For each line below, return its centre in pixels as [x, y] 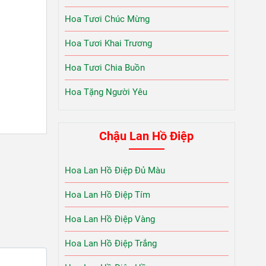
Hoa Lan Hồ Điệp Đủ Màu [115, 171]
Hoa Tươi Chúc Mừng [107, 19]
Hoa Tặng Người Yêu [106, 92]
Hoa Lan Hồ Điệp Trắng [110, 244]
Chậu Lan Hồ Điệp [147, 136]
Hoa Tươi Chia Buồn [104, 68]
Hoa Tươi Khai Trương [108, 44]
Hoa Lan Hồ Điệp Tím [107, 195]
